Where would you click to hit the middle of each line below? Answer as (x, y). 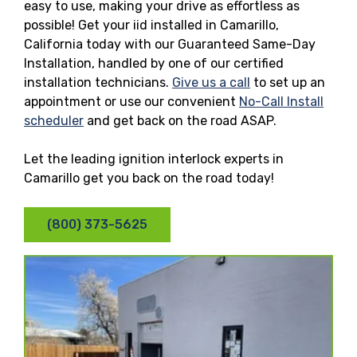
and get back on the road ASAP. (180, 120)
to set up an (288, 82)
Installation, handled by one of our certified (154, 63)
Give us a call (211, 82)
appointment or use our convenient (131, 101)
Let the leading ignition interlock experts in (154, 159)
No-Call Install (281, 101)
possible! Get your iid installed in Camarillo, (151, 25)
